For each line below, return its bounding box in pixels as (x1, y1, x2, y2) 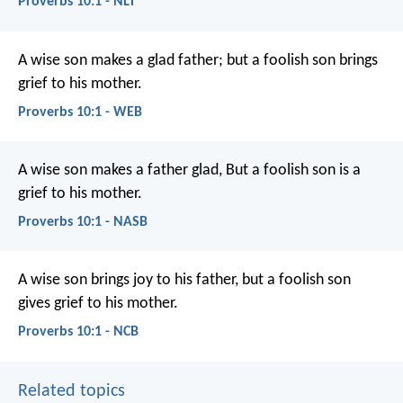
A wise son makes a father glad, (18, 162, 222, 180)
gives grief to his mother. (18, 295, 178, 313)
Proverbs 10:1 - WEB (18, 104, 142, 120)
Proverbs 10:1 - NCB (18, 325, 139, 340)
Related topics (18, 381, 125, 400)
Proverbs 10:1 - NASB (18, 215, 148, 230)
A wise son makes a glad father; (18, 51, 223, 69)
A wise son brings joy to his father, (18, 272, 238, 290)
